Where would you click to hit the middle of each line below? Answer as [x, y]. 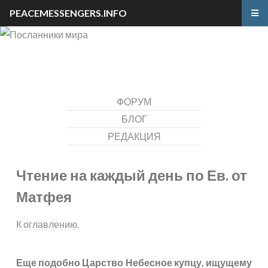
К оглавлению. [48, 224]
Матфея [44, 197]
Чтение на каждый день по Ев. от [132, 175]
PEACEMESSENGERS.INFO [68, 13]
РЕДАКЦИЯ [134, 136]
